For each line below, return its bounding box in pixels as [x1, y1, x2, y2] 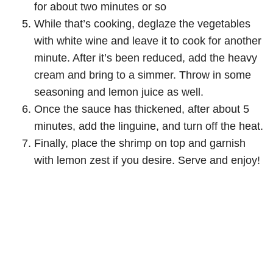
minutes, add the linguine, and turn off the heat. [34, 119, 263, 132]
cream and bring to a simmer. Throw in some [34, 68, 251, 81]
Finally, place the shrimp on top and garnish [34, 136, 246, 149]
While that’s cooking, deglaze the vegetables [34, 17, 250, 30]
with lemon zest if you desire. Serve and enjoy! [34, 154, 260, 166]
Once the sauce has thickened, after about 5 [34, 102, 249, 115]
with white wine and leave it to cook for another [34, 34, 261, 47]
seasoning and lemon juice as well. [34, 85, 207, 98]
